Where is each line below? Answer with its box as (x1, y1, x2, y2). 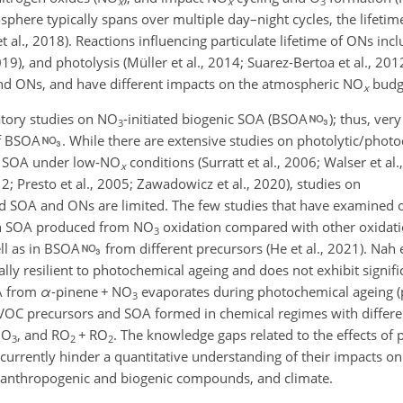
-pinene (51, 282, 101, 300)
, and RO (17, 326, 70, 344)
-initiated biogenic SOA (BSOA (123, 110, 308, 128)
